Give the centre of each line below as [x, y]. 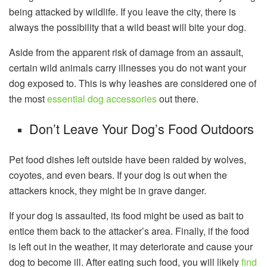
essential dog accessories [102, 99]
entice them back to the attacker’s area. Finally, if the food [129, 231]
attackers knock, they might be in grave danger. [108, 190]
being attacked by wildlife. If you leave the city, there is [122, 12]
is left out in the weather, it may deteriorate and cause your [131, 246]
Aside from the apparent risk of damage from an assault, [126, 52]
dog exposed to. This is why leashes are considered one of [133, 83]
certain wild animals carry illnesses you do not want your [128, 68]
